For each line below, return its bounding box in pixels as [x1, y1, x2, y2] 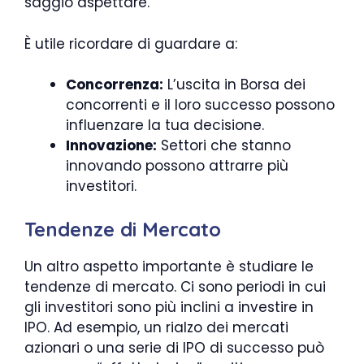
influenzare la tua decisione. [66, 115, 264, 136]
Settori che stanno [157, 136, 291, 156]
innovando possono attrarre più [66, 156, 288, 176]
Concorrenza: [66, 75, 163, 95]
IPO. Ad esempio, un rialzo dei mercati [24, 317, 288, 337]
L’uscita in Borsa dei [163, 75, 305, 95]
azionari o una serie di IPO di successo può [24, 337, 324, 357]
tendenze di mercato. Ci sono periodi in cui [24, 276, 326, 297]
